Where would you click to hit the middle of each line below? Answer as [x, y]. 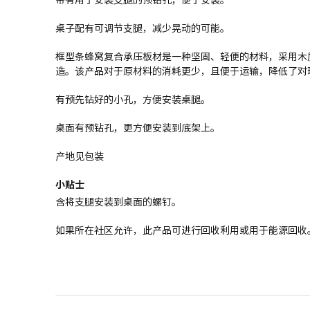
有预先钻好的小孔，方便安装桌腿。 [133, 99]
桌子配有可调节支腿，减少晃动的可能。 [143, 28]
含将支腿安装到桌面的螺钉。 [118, 202]
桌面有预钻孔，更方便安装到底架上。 [138, 127]
